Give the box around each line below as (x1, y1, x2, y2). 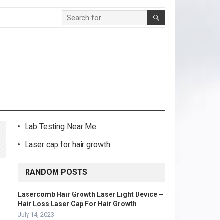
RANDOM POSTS (25, 167, 87, 177)
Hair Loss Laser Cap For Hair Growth (18, 200, 137, 208)
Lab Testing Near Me (25, 122, 96, 131)
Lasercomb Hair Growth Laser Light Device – (18, 191, 163, 198)
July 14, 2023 (18, 211, 54, 218)
